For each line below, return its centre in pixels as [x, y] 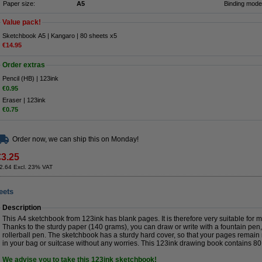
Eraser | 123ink [24, 100]
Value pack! [22, 22]
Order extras [24, 65]
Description [22, 208]
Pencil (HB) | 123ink [30, 79]
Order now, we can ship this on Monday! [75, 139]
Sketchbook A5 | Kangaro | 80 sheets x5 [60, 36]
